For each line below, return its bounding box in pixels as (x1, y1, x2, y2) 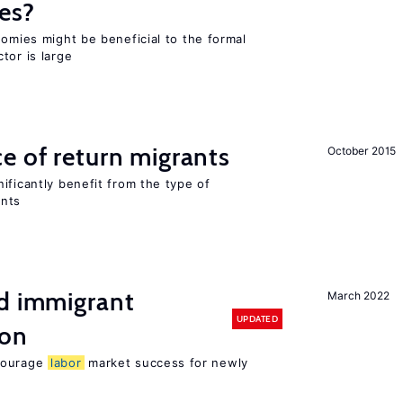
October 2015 (327, 144, 396, 157)
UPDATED (236, 312, 278, 325)
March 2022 (327, 289, 390, 302)
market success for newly (84, 355, 248, 370)
